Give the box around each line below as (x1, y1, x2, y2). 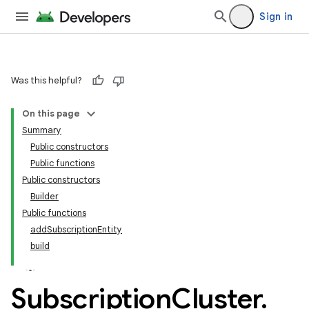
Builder (30, 190, 59, 202)
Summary (22, 124, 61, 136)
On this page (22, 108, 80, 119)
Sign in (259, 10, 292, 23)
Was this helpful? (11, 74, 82, 86)
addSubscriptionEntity (30, 223, 122, 235)
